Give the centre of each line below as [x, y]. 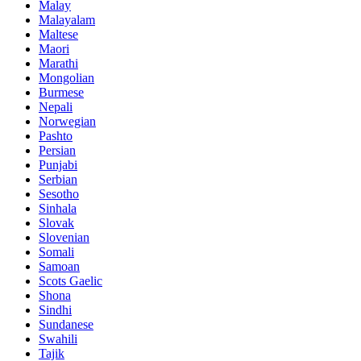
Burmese [61, 92]
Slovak [56, 222]
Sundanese [66, 324]
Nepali [56, 106]
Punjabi [58, 164]
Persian [57, 150]
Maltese [58, 34]
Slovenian [64, 237]
